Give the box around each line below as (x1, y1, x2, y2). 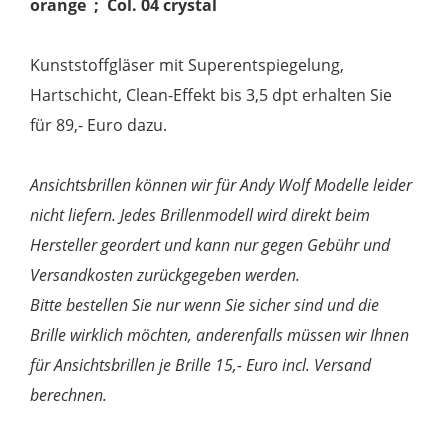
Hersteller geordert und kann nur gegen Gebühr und (30, 234, 391, 257)
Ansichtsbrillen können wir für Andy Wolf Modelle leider (30, 174, 413, 197)
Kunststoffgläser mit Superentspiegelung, (30, 54, 345, 77)
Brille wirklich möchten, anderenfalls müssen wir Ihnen (30, 324, 410, 347)
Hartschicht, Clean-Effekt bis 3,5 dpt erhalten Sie (30, 84, 393, 107)
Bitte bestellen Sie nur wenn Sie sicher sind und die (30, 294, 380, 317)
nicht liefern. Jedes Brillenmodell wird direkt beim (30, 204, 371, 227)
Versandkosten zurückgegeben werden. (30, 264, 301, 287)
